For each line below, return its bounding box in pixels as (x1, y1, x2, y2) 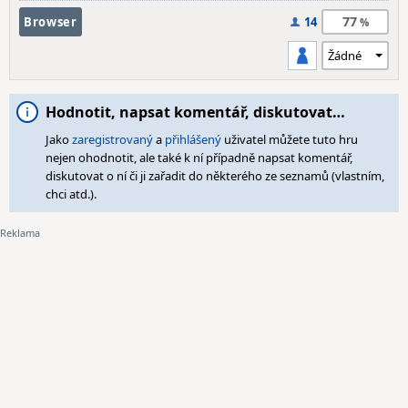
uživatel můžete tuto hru (221, 131, 358, 148)
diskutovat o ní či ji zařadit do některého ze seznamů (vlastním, (46, 168, 384, 184)
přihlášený (165, 131, 221, 148)
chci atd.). (46, 186, 97, 202)
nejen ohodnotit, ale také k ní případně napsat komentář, (46, 149, 352, 166)
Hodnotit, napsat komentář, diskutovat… (46, 102, 345, 122)
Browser (24, 14, 77, 30)
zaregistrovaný (72, 131, 153, 148)
